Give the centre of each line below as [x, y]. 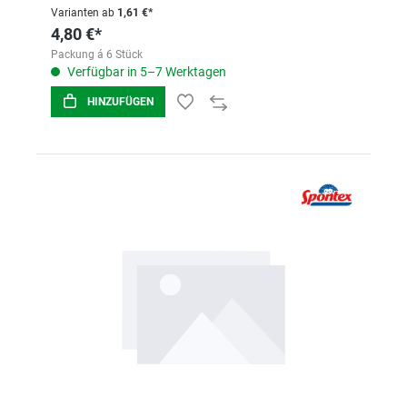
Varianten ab [83, 13]
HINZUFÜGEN [120, 102]
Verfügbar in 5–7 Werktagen [145, 72]
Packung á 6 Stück [97, 55]
